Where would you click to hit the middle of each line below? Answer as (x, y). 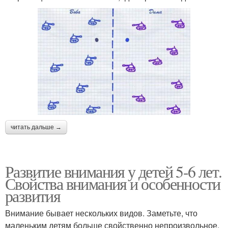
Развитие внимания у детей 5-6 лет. (113, 172)
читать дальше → (36, 127)
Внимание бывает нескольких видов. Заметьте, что (101, 213)
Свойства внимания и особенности (113, 184)
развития (33, 196)
